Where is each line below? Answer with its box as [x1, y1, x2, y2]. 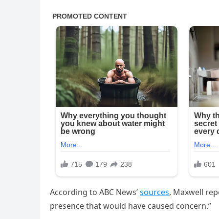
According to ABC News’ [50, 187, 140, 198]
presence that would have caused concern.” [50, 200, 211, 212]
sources [140, 187, 169, 198]
